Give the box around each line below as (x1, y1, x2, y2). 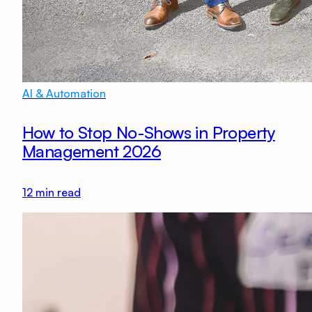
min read (33, 185, 81, 199)
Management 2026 (22, 140, 161, 162)
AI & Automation (22, 86, 106, 100)
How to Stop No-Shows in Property (22, 121, 275, 143)
